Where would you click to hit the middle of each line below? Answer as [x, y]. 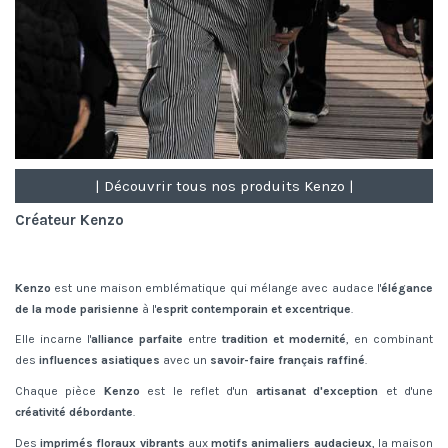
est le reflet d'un [197, 390]
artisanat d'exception [317, 390]
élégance [407, 287]
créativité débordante [74, 411]
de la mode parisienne [77, 308]
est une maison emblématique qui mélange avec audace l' [216, 287]
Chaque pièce [59, 390]
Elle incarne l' [53, 339]
